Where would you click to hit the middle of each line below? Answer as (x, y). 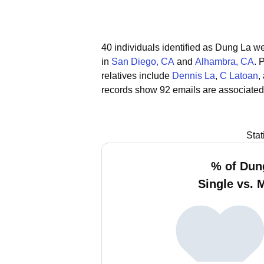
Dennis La (194, 76)
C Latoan (239, 76)
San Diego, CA (143, 62)
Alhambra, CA (225, 62)
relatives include (137, 76)
